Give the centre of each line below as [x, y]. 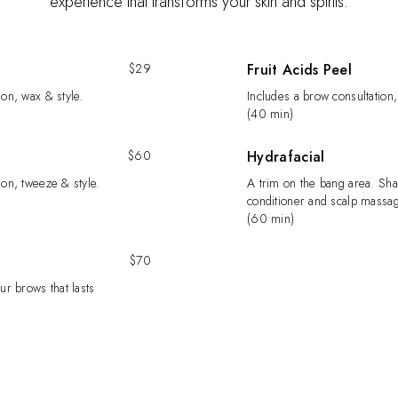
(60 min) [271, 219]
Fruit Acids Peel [300, 70]
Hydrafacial [286, 157]
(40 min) [271, 114]
